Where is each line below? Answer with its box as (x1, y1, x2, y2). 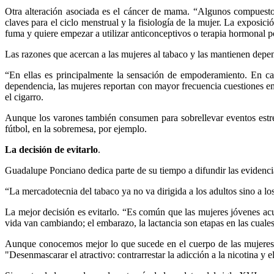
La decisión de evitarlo (5, 144, 98, 155)
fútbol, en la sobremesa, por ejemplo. (5, 123, 147, 134)
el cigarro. (5, 91, 43, 102)
